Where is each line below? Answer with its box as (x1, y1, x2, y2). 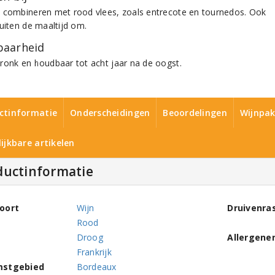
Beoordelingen (163, 107, 227, 118)
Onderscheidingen (70, 107, 150, 118)
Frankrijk (76, 246, 112, 258)
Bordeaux (76, 261, 117, 273)
